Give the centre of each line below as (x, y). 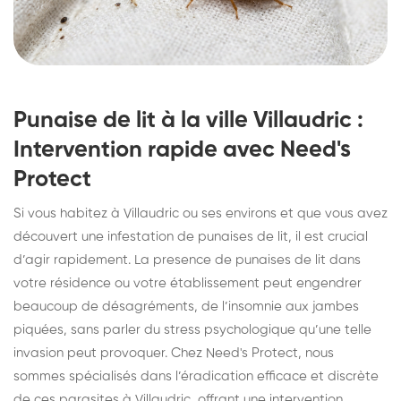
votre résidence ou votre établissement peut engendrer (188, 283)
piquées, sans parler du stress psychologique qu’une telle (192, 329)
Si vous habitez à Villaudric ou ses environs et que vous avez (200, 213)
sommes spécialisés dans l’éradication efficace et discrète (196, 376)
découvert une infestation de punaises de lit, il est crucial (191, 236)
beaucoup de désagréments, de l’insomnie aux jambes (186, 306)
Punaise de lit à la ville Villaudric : (188, 120)
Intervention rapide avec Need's (182, 150)
